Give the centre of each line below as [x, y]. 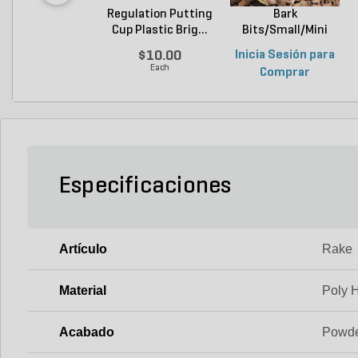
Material [83, 290]
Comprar [285, 72]
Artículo [83, 249]
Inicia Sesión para [285, 55]
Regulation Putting [159, 14]
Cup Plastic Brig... [159, 30]
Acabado [87, 332]
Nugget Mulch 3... [285, 46]
